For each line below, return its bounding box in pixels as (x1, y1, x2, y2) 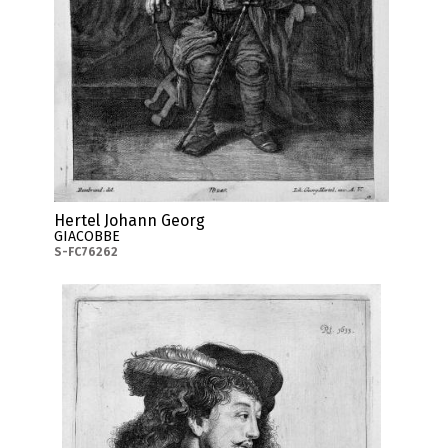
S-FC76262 (54, 244, 119, 259)
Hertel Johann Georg (54, 210, 206, 230)
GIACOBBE (54, 227, 121, 245)
